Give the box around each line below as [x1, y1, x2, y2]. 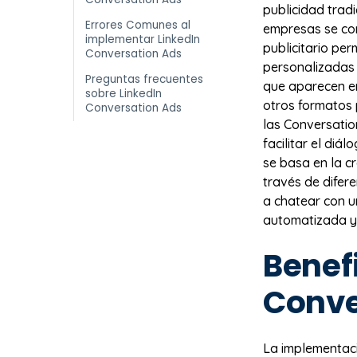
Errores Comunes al [85, 18, 190, 33]
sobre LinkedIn [85, 86, 162, 101]
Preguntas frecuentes [85, 72, 203, 87]
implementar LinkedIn [85, 32, 200, 47]
